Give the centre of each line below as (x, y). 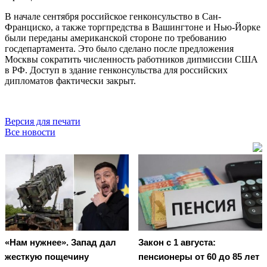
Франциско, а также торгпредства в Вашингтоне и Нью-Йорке (133, 27)
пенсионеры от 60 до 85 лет (199, 257)
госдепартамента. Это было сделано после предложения (119, 48)
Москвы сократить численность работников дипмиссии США (131, 59)
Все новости (30, 132)
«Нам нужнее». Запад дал (60, 243)
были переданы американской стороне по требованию (116, 38)
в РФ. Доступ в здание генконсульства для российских (116, 70)
